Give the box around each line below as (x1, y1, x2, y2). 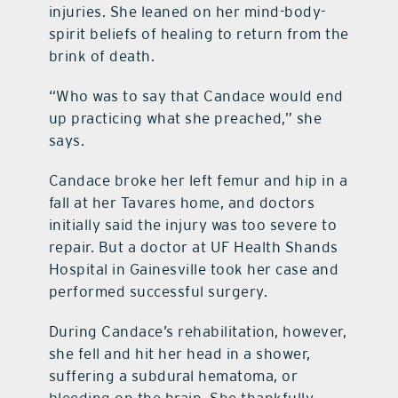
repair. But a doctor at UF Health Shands (48, 238, 338, 257)
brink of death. (48, 47, 155, 66)
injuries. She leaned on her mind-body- (48, 3, 326, 21)
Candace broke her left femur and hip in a (48, 171, 348, 190)
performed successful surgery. (48, 283, 268, 301)
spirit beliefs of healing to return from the (48, 25, 349, 44)
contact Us (163, 28, 235, 46)
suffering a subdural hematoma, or (48, 367, 298, 386)
